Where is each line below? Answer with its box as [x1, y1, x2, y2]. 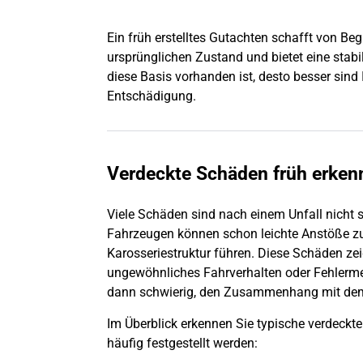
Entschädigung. [107, 88, 196, 105]
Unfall [288, 207, 322, 223]
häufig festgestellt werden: [107, 335, 258, 351]
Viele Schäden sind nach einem [107, 207, 288, 223]
